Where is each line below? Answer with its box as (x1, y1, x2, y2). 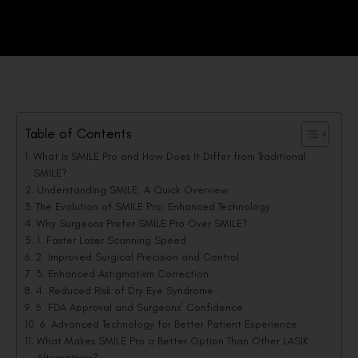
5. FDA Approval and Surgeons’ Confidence (34, 300, 243, 314)
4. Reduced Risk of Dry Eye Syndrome (35, 284, 213, 297)
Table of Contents (25, 125, 131, 141)
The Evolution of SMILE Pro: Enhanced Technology (35, 200, 270, 213)
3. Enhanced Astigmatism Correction (35, 267, 209, 280)
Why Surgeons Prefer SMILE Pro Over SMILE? (36, 217, 248, 230)
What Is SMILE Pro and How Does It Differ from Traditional (33, 149, 306, 163)
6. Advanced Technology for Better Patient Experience (39, 317, 297, 331)
